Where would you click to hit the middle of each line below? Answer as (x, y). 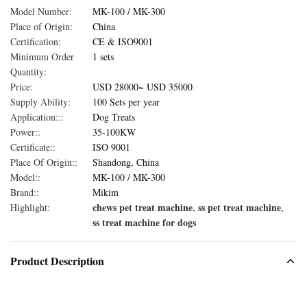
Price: (22, 87)
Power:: (25, 132)
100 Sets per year (126, 102)
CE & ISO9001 (123, 41)
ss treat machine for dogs (144, 222)
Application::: (37, 117)
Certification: (36, 41)
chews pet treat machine (143, 207)
